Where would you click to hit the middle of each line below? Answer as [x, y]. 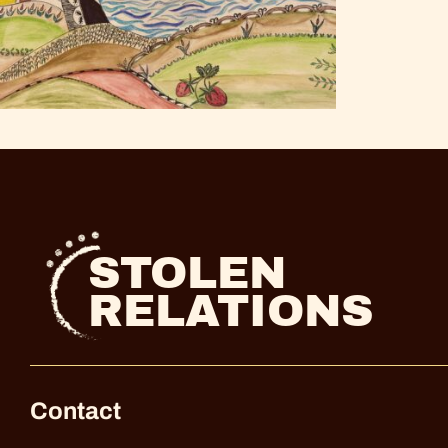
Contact [75, 411]
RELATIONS [230, 310]
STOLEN [187, 272]
